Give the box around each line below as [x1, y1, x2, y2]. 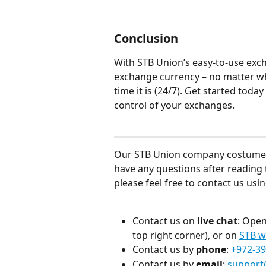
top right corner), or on [132, 229, 239, 242]
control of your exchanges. [114, 98, 235, 112]
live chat [197, 214, 237, 228]
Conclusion [114, 30, 178, 46]
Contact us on [132, 214, 197, 228]
